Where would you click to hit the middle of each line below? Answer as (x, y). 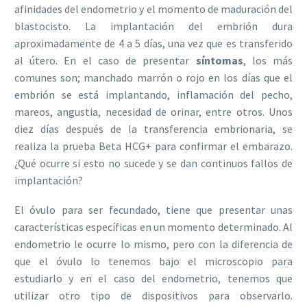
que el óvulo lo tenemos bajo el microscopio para (153, 261)
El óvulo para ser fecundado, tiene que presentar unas (153, 209)
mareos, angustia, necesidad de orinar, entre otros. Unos (153, 111)
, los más (268, 60)
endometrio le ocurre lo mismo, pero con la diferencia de (153, 244)
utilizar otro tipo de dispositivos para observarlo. (153, 295)
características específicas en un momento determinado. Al (153, 226)
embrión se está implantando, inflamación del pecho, (153, 94)
